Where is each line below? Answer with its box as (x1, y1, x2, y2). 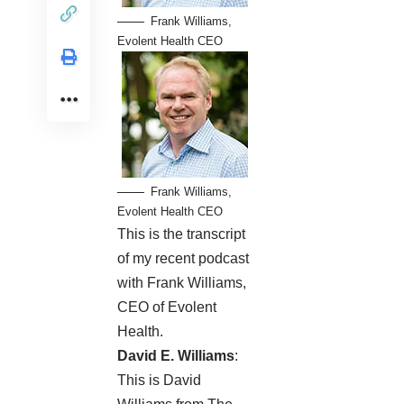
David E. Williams (117, 348, 234, 364)
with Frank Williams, (117, 275, 246, 291)
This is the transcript (117, 226, 245, 243)
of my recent (117, 251, 198, 267)
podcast (198, 251, 249, 267)
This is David (117, 372, 201, 389)
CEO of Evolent (117, 299, 216, 316)
